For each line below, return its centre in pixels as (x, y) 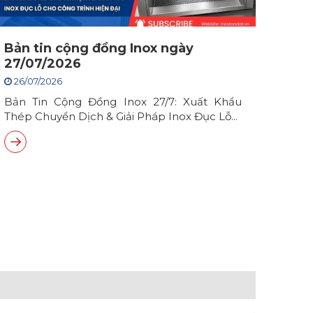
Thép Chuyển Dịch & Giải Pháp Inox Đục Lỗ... (121, 117)
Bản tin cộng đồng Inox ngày (99, 49)
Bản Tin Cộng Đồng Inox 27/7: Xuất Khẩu (123, 102)
